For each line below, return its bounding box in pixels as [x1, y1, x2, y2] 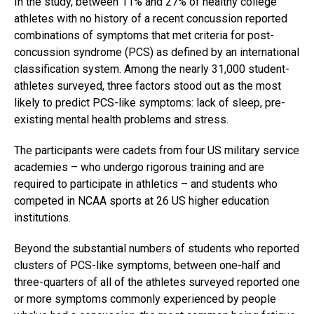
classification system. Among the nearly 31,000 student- [14, 62, 289, 76]
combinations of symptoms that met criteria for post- [14, 29, 274, 43]
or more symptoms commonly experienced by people [14, 292, 276, 306]
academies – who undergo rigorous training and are [14, 161, 264, 175]
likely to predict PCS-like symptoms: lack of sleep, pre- [14, 96, 285, 110]
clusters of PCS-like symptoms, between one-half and [14, 259, 280, 273]
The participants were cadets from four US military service [14, 144, 299, 158]
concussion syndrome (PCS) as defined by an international [14, 46, 299, 60]
